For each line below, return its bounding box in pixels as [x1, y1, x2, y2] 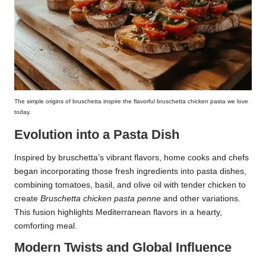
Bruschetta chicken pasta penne [40, 194, 161, 204]
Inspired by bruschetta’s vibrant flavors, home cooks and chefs [14, 153, 249, 163]
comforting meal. [14, 221, 77, 231]
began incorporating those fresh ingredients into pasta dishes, [14, 167, 246, 176]
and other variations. [161, 194, 240, 204]
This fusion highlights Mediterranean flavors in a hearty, [14, 208, 222, 217]
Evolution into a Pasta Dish [14, 126, 179, 142]
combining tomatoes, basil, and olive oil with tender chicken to [14, 180, 246, 190]
